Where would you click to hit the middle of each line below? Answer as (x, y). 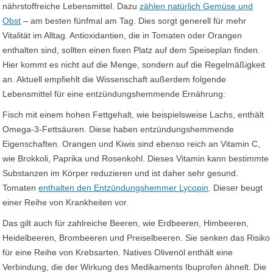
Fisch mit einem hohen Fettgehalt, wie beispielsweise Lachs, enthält (133, 115)
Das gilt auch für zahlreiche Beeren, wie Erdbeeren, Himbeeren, (126, 223)
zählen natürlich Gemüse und (197, 6)
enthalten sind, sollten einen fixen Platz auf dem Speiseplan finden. (132, 50)
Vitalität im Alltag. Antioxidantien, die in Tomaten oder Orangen (122, 35)
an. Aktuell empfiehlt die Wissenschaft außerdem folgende (115, 79)
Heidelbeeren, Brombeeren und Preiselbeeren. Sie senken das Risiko (136, 238)
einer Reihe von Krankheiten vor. (66, 202)
